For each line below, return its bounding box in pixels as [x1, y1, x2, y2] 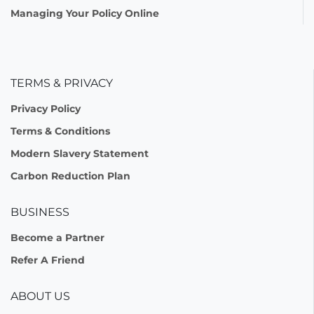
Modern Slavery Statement [11, 147, 149, 160]
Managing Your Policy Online [11, 7, 159, 20]
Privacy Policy [11, 102, 81, 115]
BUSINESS [11, 205, 69, 219]
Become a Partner [11, 231, 104, 244]
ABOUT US [11, 289, 70, 303]
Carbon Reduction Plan [11, 170, 130, 182]
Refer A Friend [11, 254, 85, 266]
